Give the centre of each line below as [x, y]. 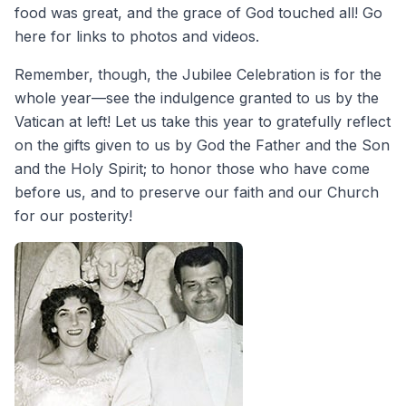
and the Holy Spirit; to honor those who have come [192, 168]
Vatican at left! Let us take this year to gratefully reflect [203, 121]
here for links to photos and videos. [137, 36]
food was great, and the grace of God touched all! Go [198, 12]
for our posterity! [73, 215]
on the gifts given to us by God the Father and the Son [202, 145]
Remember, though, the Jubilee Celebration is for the [198, 74]
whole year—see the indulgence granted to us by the [197, 97]
